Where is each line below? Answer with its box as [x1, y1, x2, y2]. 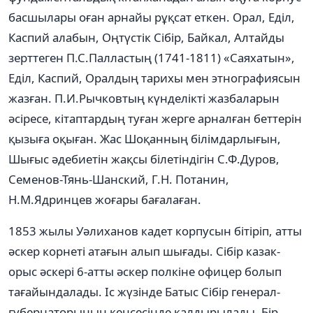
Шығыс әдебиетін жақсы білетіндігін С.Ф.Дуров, [8, 150, 279, 167]
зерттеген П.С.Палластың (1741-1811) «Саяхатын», [8, 49, 295, 66]
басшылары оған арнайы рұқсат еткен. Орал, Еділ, [8, 8, 295, 25]
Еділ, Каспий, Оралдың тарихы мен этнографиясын [8, 69, 300, 86]
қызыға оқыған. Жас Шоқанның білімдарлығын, [8, 130, 281, 147]
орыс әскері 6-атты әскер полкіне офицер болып [8, 263, 282, 279]
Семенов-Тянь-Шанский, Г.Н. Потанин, [8, 170, 229, 187]
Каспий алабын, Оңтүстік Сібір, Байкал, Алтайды [8, 29, 284, 45]
